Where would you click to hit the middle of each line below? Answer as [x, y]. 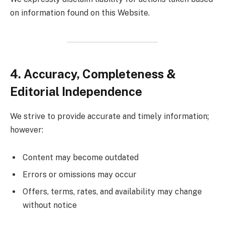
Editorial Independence [76, 91]
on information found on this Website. [80, 13]
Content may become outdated [81, 158]
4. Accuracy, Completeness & [93, 74]
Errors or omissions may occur [80, 175]
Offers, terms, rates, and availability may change [112, 192]
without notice [50, 205]
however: [27, 130]
